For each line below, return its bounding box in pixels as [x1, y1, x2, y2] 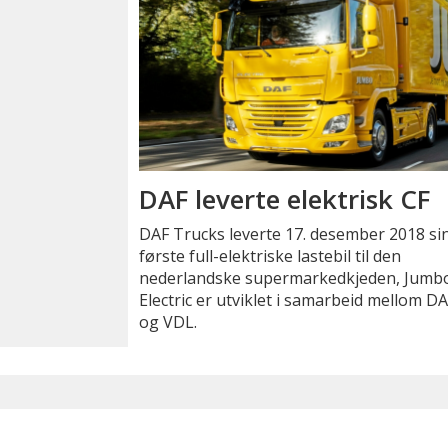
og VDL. [139, 311, 198, 333]
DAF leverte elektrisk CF [139, 180, 431, 217]
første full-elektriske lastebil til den [139, 245, 402, 267]
